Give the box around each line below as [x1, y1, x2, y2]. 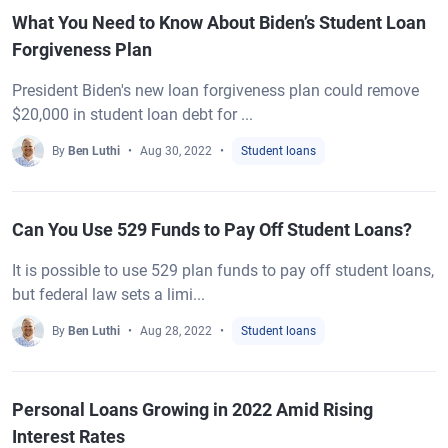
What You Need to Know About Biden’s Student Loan [12, 12, 426, 33]
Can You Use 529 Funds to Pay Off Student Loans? [12, 219, 412, 240]
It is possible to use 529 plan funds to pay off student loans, [12, 261, 434, 280]
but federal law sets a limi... [12, 285, 205, 304]
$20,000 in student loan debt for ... [12, 105, 253, 124]
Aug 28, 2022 [140, 324, 212, 338]
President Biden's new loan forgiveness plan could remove [12, 81, 419, 100]
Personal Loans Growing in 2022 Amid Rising [12, 399, 373, 420]
